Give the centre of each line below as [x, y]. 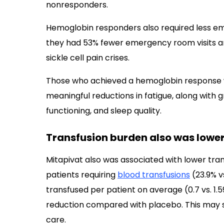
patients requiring [82, 175]
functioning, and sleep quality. [104, 111]
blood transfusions [154, 175]
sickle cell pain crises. [88, 58]
